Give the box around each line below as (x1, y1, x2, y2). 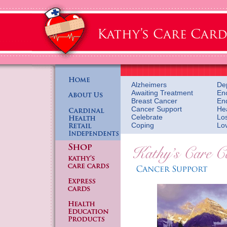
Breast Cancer (131, 97, 177, 105)
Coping (131, 121, 154, 129)
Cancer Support (131, 105, 182, 113)
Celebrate (131, 113, 163, 121)
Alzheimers (131, 81, 167, 89)
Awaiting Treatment (131, 89, 193, 97)
